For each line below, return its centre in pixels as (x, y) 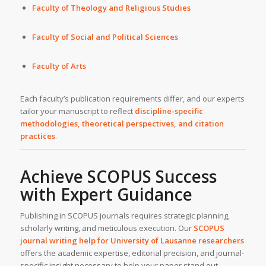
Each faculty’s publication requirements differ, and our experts (132, 99)
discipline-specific (169, 111)
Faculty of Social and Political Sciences (105, 37)
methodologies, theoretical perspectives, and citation (122, 124)
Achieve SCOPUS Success (118, 177)
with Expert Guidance (106, 194)
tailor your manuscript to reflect (77, 111)
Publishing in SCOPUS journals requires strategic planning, (125, 216)
